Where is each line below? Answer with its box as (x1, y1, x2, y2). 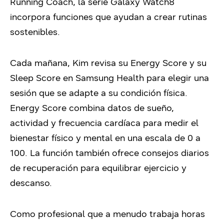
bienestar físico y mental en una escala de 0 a (10, 132, 200, 143)
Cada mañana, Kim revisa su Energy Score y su (10, 57, 206, 68)
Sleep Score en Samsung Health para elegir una (10, 72, 209, 83)
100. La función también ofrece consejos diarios (10, 147, 209, 158)
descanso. (10, 177, 52, 188)
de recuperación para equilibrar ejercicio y (10, 162, 186, 173)
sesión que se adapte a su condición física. (10, 87, 187, 98)
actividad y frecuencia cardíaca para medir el (10, 117, 198, 128)
